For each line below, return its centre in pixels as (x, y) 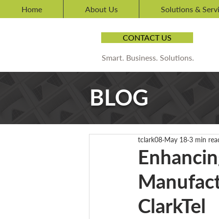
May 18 (176, 140)
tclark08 (150, 140)
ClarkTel (172, 206)
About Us (101, 9)
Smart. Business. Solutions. (148, 57)
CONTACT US (147, 37)
